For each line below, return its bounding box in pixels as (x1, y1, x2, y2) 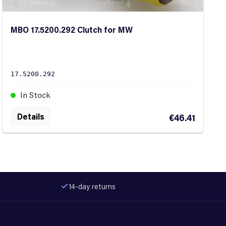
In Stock (18, 89, 50, 100)
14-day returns (69, 181, 116, 191)
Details (17, 111, 44, 122)
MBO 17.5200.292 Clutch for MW (11, 24, 133, 35)
